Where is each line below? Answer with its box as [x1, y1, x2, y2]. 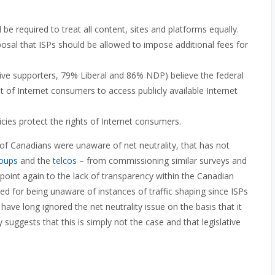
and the [18, 155, 53, 166]
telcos [53, 155, 77, 166]
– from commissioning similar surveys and [77, 155, 247, 166]
